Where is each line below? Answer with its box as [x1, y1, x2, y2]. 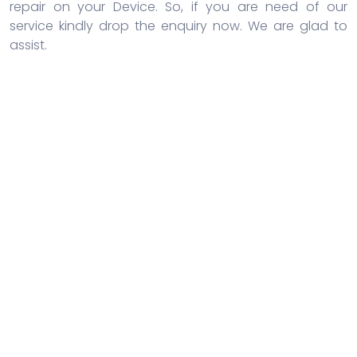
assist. [10, 35, 47, 54]
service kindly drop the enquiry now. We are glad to [10, 16, 347, 35]
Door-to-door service [108, 252, 353, 284]
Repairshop [108, 283, 203, 306]
